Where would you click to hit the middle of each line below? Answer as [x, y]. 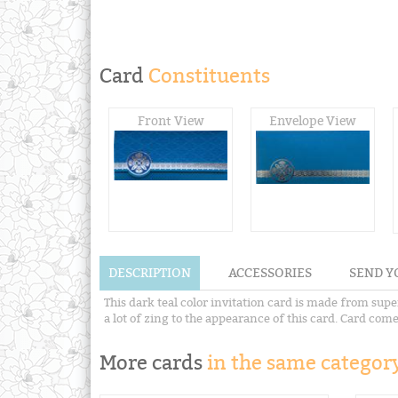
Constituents [207, 76]
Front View [171, 121]
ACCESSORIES [270, 273]
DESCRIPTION [150, 273]
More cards [153, 362]
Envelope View [313, 121]
